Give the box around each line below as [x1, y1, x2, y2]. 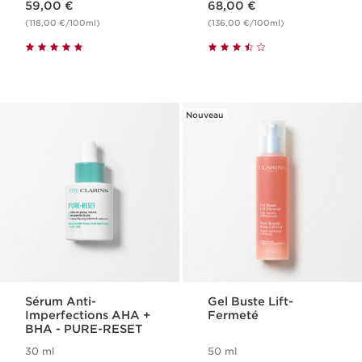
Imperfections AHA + [25, 309, 151, 322]
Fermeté [208, 309, 259, 322]
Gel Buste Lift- [208, 295, 294, 309]
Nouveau [186, 110, 224, 120]
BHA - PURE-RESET [25, 322, 143, 336]
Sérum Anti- [25, 295, 97, 309]
